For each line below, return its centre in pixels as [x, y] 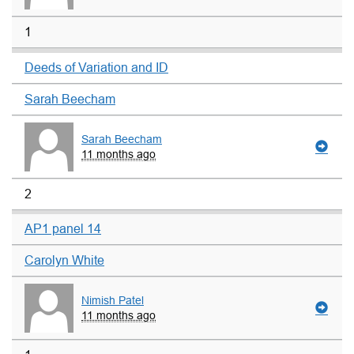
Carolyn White [64, 261]
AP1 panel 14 [63, 229]
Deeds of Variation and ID [96, 67]
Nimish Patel [113, 301]
